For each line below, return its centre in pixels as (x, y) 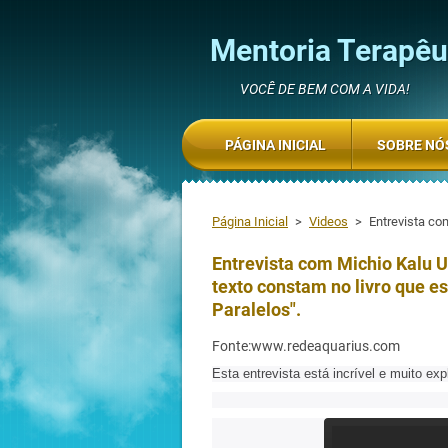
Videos (328, 221)
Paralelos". (256, 309)
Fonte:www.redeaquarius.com (306, 346)
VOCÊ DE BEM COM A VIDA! (325, 89)
